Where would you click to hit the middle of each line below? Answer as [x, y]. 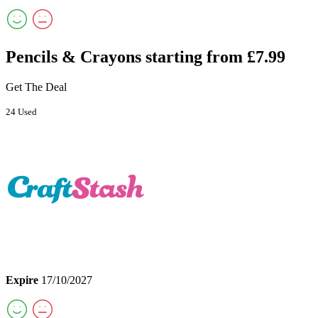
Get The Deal [36, 87]
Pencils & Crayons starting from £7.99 [146, 57]
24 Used [21, 112]
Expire [22, 280]
